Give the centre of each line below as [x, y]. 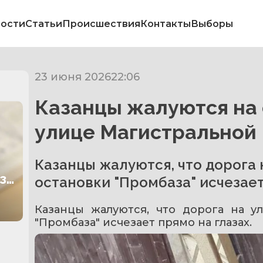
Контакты [166, 23]
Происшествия [101, 23]
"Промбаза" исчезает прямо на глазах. [143, 222]
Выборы [212, 23]
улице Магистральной [146, 132]
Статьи [44, 23]
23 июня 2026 [73, 77]
